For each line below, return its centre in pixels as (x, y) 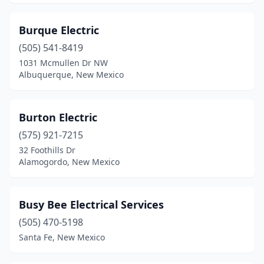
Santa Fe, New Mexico (62, 237)
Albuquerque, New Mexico (71, 75)
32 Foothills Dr (47, 150)
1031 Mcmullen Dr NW (63, 63)
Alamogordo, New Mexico (69, 162)
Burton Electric (58, 117)
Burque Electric (59, 30)
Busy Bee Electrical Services (91, 204)
